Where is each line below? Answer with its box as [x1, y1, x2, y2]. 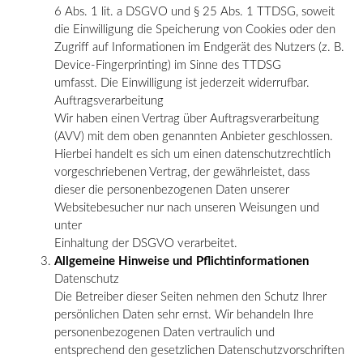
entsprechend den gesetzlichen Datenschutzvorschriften [54, 344, 344, 357]
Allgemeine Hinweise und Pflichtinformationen [54, 254, 309, 267]
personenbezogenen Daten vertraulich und [54, 326, 275, 339]
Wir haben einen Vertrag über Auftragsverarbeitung [54, 112, 319, 125]
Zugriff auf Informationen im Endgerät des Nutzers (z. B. [54, 41, 344, 53]
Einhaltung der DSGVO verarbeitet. [54, 237, 237, 250]
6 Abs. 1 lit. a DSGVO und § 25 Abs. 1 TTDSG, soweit [54, 5, 335, 18]
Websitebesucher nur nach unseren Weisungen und [54, 201, 319, 214]
